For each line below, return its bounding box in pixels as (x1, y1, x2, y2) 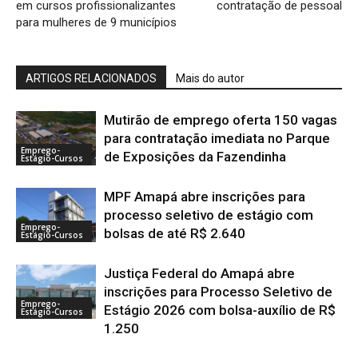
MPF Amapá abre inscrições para (104, 188, 305, 205)
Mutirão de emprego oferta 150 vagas (104, 111, 337, 128)
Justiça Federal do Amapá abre (104, 265, 295, 281)
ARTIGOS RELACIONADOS (26, 71, 157, 85)
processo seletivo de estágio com (104, 206, 313, 223)
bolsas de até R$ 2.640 (104, 225, 245, 241)
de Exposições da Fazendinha (104, 148, 286, 165)
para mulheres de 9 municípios (16, 14, 177, 30)
